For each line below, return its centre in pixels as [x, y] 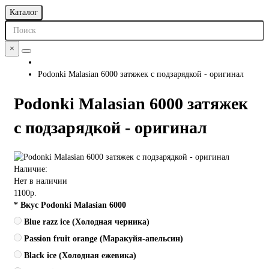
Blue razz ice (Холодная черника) [87, 222]
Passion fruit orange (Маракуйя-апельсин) [104, 238]
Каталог [24, 12]
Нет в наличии [41, 181]
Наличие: [31, 169]
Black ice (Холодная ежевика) [80, 255]
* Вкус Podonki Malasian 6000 [70, 205]
